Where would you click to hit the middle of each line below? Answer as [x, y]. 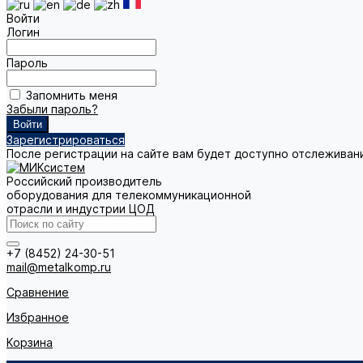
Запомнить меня [72, 95]
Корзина [30, 342]
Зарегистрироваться [66, 140]
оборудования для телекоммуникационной [129, 195]
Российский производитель [84, 181]
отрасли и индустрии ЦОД [81, 209]
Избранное [38, 317]
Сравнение [38, 292]
